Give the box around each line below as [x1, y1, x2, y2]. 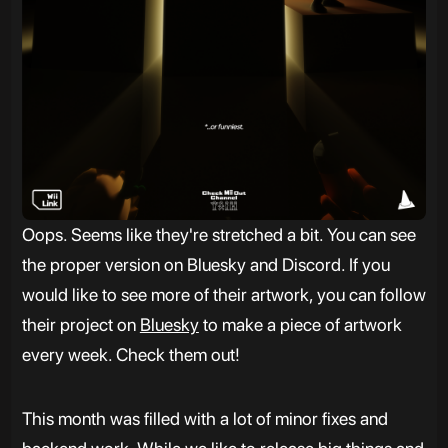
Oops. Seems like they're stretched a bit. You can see [21, 224, 416, 246]
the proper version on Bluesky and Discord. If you [21, 254, 390, 276]
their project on [21, 314, 140, 336]
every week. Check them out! [21, 344, 240, 366]
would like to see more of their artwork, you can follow [21, 284, 426, 306]
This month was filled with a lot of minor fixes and [21, 408, 388, 430]
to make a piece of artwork [198, 314, 402, 336]
